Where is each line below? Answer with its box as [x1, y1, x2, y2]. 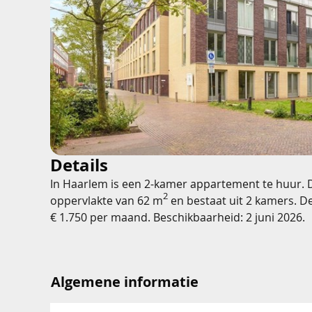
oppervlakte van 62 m [50, 192, 163, 208]
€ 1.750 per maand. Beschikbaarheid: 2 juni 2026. [50, 209, 305, 225]
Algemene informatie [51, 272, 198, 291]
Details [50, 153, 108, 177]
